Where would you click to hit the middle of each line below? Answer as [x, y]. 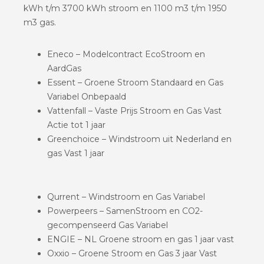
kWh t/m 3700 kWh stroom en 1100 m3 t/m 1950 [125, 8]
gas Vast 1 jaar [76, 153]
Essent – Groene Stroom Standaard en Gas [135, 82]
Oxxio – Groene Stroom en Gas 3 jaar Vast [132, 253]
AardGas [64, 68]
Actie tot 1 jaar [76, 125]
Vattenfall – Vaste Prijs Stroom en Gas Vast [134, 110]
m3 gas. [40, 22]
